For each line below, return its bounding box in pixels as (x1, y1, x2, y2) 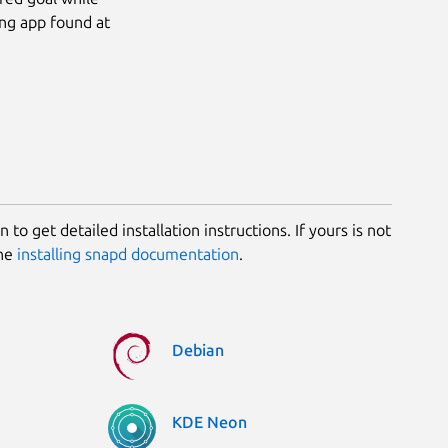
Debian (172, 340, 224, 359)
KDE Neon (172, 412, 247, 431)
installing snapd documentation (17, 244, 239, 263)
